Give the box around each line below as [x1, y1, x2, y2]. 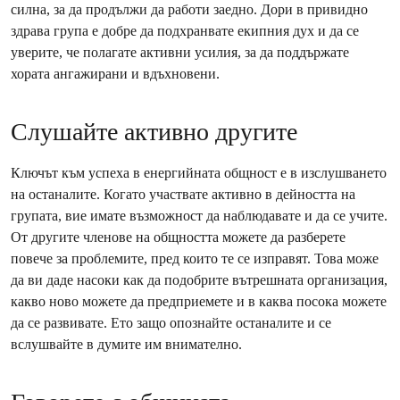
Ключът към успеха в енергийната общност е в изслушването [11, 164, 387, 181]
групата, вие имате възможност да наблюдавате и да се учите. [11, 207, 387, 224]
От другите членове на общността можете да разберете [11, 229, 346, 246]
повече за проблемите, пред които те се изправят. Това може [11, 250, 379, 267]
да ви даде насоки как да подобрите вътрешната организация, [11, 271, 387, 288]
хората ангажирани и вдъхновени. [11, 65, 223, 82]
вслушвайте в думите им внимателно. [11, 336, 242, 353]
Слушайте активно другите [11, 118, 297, 146]
